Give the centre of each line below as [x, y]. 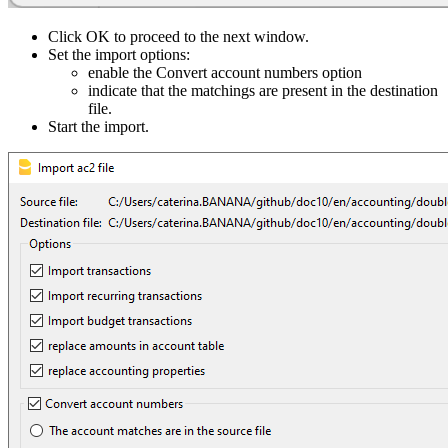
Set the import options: [119, 54]
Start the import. [98, 126]
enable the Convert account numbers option [225, 72]
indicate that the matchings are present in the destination [263, 90]
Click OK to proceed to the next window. [178, 36]
